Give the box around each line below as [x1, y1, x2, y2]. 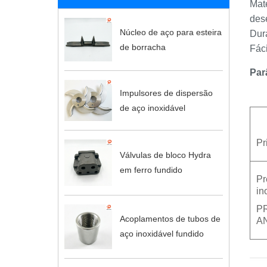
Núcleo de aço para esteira [119, 27, 222, 37]
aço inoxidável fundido [119, 229, 204, 239]
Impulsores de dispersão [119, 88, 213, 98]
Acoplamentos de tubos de [119, 214, 221, 224]
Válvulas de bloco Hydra [119, 150, 211, 160]
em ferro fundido [119, 165, 182, 175]
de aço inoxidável [119, 103, 185, 113]
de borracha [119, 42, 166, 52]
